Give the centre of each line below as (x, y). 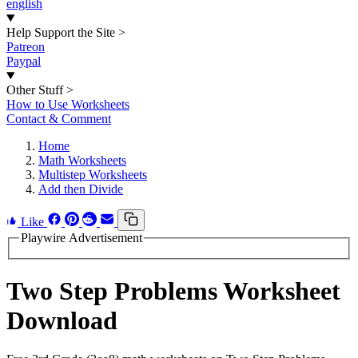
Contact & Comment (59, 119)
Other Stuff (35, 90)
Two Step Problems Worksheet (173, 291)
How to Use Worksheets (68, 104)
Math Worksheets (82, 160)
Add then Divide (81, 189)
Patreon (26, 47)
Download (62, 321)
